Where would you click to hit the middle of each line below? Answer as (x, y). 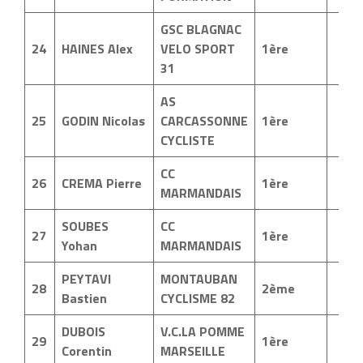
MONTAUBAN (199, 279)
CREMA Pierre (102, 183)
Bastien (84, 298)
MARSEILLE (193, 351)
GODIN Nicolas (103, 121)
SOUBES (85, 226)
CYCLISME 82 (198, 298)
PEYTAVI (86, 279)
